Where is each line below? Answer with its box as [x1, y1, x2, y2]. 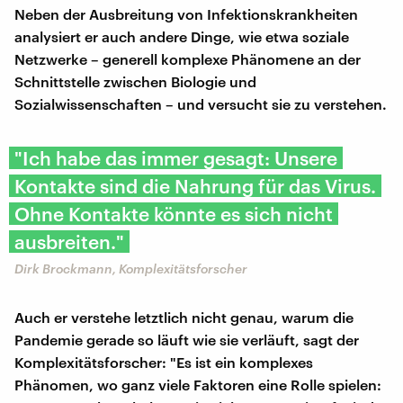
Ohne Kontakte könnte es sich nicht [14, 201, 333, 225]
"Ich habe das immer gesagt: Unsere [14, 146, 337, 169]
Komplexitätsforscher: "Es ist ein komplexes [14, 353, 313, 371]
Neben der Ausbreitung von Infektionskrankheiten [14, 4, 358, 22]
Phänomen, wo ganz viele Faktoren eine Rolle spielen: [14, 375, 381, 393]
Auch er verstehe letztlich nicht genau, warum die [14, 308, 354, 326]
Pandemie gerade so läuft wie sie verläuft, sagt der [14, 330, 359, 348]
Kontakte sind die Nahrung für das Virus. [14, 174, 376, 197]
